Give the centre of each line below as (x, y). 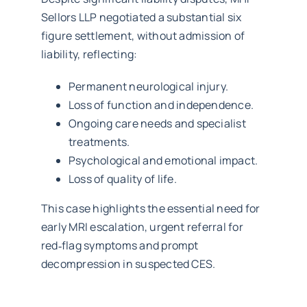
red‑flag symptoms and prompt (120, 245)
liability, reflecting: (89, 54)
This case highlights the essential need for (150, 208)
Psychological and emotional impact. (163, 160)
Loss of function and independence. (161, 105)
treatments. (99, 142)
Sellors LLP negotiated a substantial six (141, 17)
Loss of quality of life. (122, 179)
